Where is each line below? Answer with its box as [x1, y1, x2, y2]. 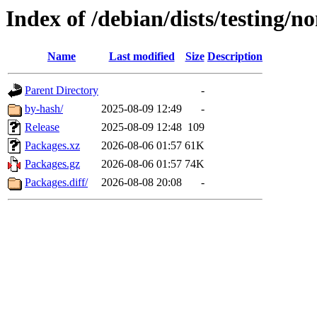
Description [207, 50, 263, 63]
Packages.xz [25, 139, 80, 152]
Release [25, 121, 59, 134]
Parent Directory [25, 84, 98, 97]
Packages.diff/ [25, 176, 88, 189]
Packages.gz [25, 158, 80, 171]
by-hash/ [25, 103, 63, 115]
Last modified [108, 50, 175, 63]
